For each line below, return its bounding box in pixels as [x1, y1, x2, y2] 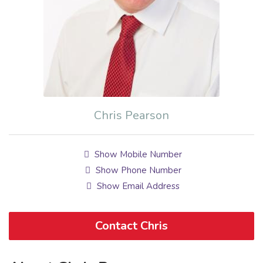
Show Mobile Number [92, 149, 183, 161]
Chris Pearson [94, 107, 169, 124]
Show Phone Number [93, 164, 181, 177]
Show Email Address [95, 180, 180, 193]
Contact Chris [95, 218, 168, 234]
